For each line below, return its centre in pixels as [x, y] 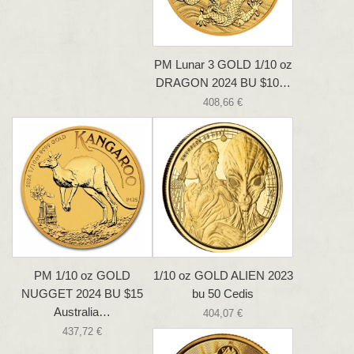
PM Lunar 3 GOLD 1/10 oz [223, 65]
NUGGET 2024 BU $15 [82, 294]
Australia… [82, 312]
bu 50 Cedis [223, 294]
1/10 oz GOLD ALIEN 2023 [223, 276]
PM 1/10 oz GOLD [82, 276]
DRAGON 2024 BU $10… [223, 83]
